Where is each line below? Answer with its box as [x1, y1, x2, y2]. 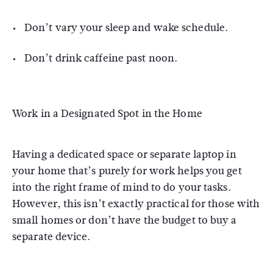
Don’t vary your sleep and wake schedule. [24, 20, 228, 35]
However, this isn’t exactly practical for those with [12, 196, 260, 211]
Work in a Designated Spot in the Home [12, 106, 202, 121]
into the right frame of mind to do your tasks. [12, 180, 231, 195]
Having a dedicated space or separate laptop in [12, 147, 236, 162]
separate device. [12, 229, 91, 244]
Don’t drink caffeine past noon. [24, 51, 178, 66]
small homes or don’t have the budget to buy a [12, 213, 237, 228]
